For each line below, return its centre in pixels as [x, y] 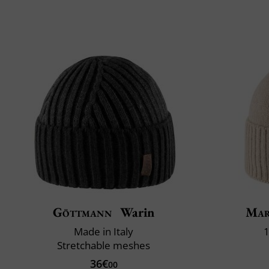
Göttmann [82, 212]
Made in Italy [104, 231]
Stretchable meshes [104, 245]
